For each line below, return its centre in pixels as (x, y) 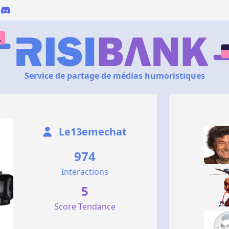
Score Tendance (85, 207)
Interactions (85, 172)
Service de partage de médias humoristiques (114, 76)
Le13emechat (92, 132)
